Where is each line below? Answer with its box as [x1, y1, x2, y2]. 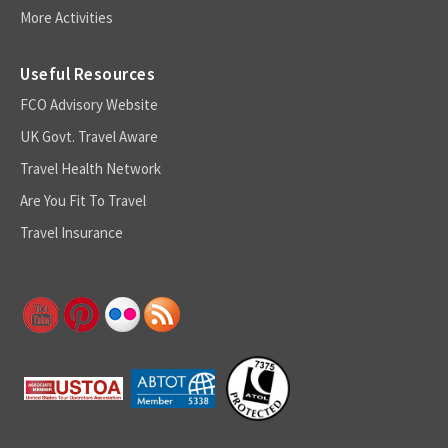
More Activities [20, 7, 113, 27]
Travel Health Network [20, 158, 161, 178]
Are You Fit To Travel [20, 190, 146, 210]
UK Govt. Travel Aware [20, 126, 158, 146]
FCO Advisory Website [20, 94, 158, 114]
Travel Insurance [20, 222, 123, 242]
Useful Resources [20, 62, 155, 85]
